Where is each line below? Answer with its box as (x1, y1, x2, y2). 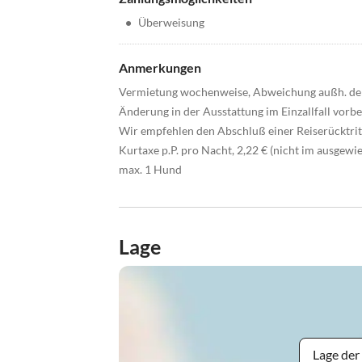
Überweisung (138, 15, 204, 30)
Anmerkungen (119, 60, 201, 76)
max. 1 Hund (119, 162, 182, 177)
